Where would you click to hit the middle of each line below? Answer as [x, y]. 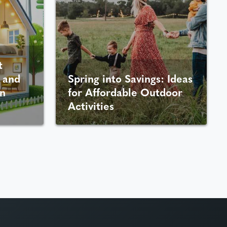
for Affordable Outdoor [125, 92]
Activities [91, 106]
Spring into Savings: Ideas [130, 79]
